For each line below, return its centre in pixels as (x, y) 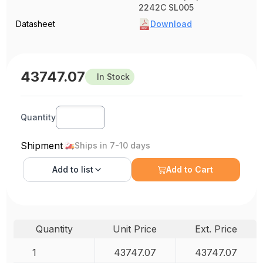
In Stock (114, 77)
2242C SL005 (166, 8)
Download (171, 24)
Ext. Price (216, 229)
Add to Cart (190, 170)
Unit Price (135, 229)
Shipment (42, 146)
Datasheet (36, 24)
